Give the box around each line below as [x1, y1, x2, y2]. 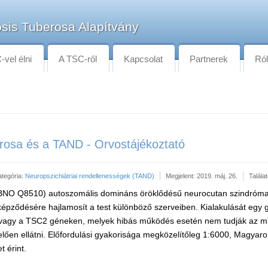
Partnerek [190, 54, 228, 64]
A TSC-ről [59, 54, 97, 64]
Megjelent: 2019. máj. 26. [166, 172, 237, 179]
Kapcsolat [124, 54, 163, 64]
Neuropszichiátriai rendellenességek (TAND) [25, 172, 154, 179]
